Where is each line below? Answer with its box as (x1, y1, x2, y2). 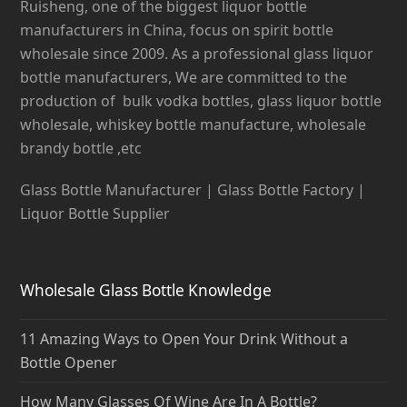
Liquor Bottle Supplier (20, 203, 171, 223)
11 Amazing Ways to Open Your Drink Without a (20, 328, 349, 349)
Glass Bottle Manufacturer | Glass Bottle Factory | (20, 179, 366, 200)
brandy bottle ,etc (20, 137, 143, 158)
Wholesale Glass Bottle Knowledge (20, 279, 273, 301)
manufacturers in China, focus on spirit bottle (20, 19, 334, 40)
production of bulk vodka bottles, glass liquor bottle (20, 90, 382, 111)
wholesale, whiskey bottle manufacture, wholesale (20, 114, 367, 134)
